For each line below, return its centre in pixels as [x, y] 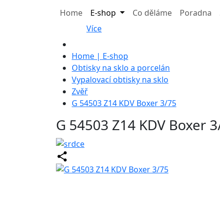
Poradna [195, 13]
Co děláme [152, 13]
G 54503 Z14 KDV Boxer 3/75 [124, 103]
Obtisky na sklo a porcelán [121, 68]
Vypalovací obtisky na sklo [120, 80]
